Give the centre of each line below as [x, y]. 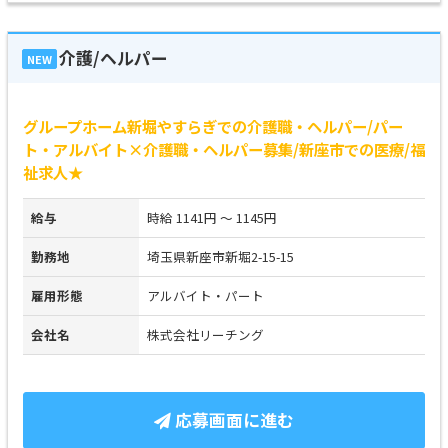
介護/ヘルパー [113, 58]
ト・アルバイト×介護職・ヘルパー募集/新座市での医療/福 [224, 149]
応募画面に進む [232, 420]
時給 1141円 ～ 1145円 [212, 217]
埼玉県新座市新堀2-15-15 [220, 256]
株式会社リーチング [205, 334]
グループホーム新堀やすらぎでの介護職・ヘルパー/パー [213, 126]
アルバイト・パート [205, 295]
